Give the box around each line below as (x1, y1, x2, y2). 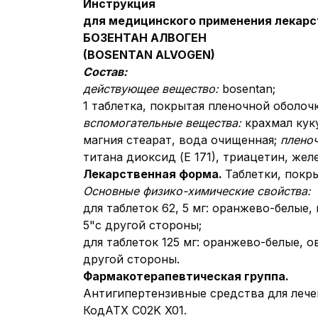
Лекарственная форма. (83, 167, 225, 181)
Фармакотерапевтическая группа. (83, 269, 289, 283)
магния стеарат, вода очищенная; (83, 133, 280, 147)
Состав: (83, 65, 127, 79)
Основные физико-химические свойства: (83, 184, 311, 198)
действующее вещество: (83, 82, 222, 96)
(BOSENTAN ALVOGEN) (83, 48, 215, 62)
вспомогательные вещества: (83, 116, 245, 130)
